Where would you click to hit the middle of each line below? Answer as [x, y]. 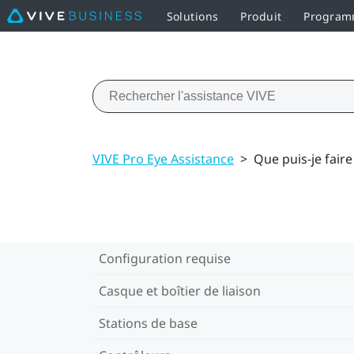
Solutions [192, 16]
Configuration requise [165, 258]
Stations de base [148, 323]
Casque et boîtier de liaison [180, 290]
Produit [261, 16]
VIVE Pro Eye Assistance [163, 158]
